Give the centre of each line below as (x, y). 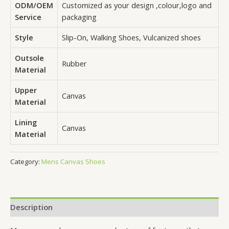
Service (28, 17)
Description (31, 207)
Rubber (74, 63)
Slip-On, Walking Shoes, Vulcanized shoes (131, 37)
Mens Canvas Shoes (73, 162)
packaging (79, 17)
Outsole (29, 58)
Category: (26, 162)
